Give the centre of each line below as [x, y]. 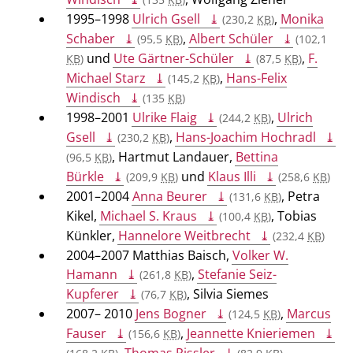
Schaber [91, 38]
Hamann [92, 274]
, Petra [301, 196]
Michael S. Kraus [149, 216]
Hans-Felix [257, 78]
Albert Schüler [232, 38]
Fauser [86, 333]
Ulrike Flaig [165, 117]
